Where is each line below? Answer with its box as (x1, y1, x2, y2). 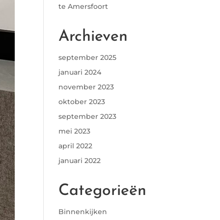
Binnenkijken (58, 207, 108, 216)
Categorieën (58, 183, 147, 199)
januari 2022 (58, 156, 101, 165)
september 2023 (58, 112, 117, 121)
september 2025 (58, 53, 117, 62)
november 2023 (58, 82, 114, 91)
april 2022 (58, 141, 93, 150)
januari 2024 (58, 68, 102, 77)
